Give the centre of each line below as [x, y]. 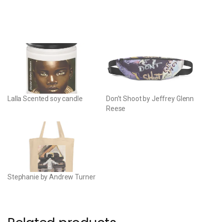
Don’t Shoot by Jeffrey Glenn [150, 99]
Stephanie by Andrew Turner [52, 177]
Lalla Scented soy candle [45, 99]
